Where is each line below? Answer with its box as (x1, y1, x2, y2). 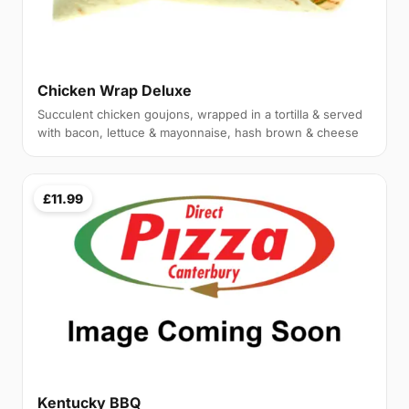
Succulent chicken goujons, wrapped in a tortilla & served (37, 106, 362, 121)
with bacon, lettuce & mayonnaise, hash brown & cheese (37, 124, 359, 140)
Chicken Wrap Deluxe (37, 80, 192, 100)
